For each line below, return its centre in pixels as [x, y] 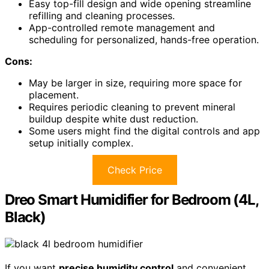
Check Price [134, 170]
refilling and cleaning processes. [102, 16]
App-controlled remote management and [122, 28]
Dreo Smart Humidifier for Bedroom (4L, [131, 200]
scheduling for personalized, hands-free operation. [144, 40]
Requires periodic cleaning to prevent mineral [132, 107]
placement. [54, 95]
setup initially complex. [81, 143]
